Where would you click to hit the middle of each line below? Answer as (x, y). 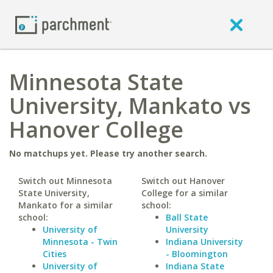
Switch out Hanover (183, 181)
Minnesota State (96, 82)
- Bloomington (197, 254)
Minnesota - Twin (80, 242)
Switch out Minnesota (65, 181)
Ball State (186, 217)
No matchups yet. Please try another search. (108, 153)
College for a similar (184, 193)
